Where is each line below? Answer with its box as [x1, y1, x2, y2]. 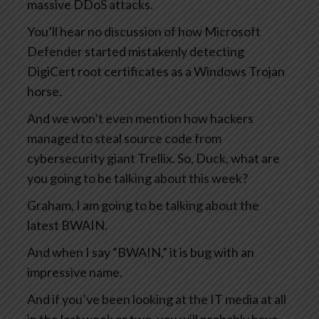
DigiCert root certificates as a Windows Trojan [27, 63, 285, 80]
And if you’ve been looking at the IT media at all [27, 291, 286, 308]
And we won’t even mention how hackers [27, 110, 253, 127]
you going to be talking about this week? [27, 170, 248, 187]
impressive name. [27, 264, 122, 281]
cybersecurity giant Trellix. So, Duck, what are [27, 150, 280, 167]
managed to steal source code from [27, 130, 221, 147]
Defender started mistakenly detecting [27, 43, 244, 60]
